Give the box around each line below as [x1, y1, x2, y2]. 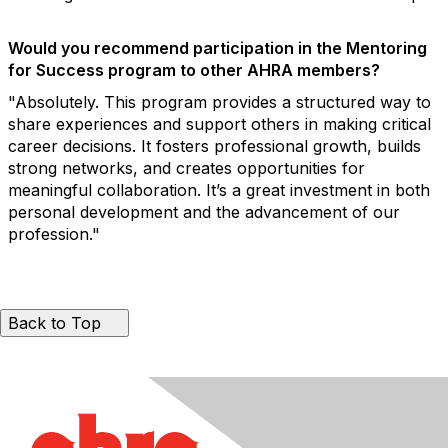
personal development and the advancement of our [8, 201, 400, 222]
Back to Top [8, 312, 101, 333]
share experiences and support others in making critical [8, 113, 431, 134]
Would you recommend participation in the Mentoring [8, 37, 427, 58]
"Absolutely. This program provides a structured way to [8, 91, 431, 112]
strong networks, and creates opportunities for [8, 157, 365, 178]
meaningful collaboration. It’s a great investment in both [8, 179, 430, 200]
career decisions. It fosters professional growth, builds [8, 135, 421, 156]
